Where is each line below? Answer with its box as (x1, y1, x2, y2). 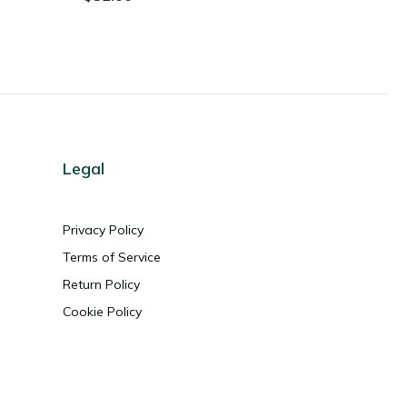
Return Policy (62, 276, 140, 293)
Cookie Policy (62, 303, 142, 321)
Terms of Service (62, 249, 161, 266)
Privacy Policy (62, 222, 144, 239)
